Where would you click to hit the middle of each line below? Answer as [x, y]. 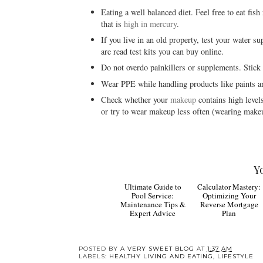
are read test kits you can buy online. [162, 52]
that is [112, 24]
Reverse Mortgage [229, 248]
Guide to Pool [153, 230]
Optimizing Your [229, 239]
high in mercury [150, 24]
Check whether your [135, 99]
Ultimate [174, 222]
